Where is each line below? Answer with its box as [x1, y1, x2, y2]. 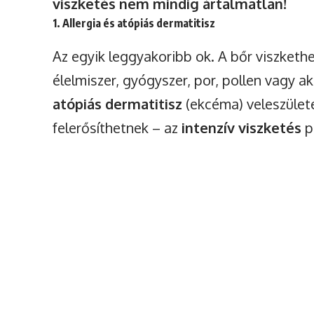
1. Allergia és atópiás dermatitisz [53, 16, 216, 31]
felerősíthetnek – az [53, 118, 182, 137]
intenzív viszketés [182, 118, 302, 137]
